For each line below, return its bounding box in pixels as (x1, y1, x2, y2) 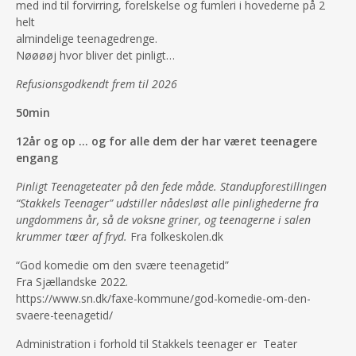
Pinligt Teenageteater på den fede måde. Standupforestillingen (16, 179, 327, 194)
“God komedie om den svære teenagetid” (16, 257, 229, 273)
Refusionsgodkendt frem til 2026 (16, 76, 177, 91)
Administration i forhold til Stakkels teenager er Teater (16, 336, 297, 351)
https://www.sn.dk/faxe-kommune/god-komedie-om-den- (16, 291, 311, 306)
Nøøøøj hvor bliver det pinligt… (16, 48, 175, 63)
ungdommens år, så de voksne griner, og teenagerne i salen (16, 212, 311, 227)
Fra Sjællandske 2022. (16, 274, 128, 289)
